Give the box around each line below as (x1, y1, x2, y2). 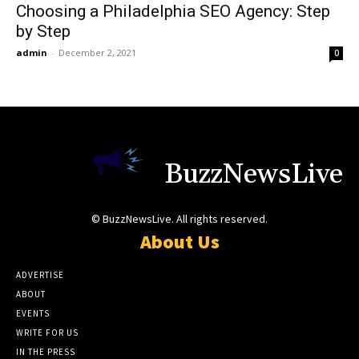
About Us (139, 229, 220, 255)
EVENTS (16, 308, 50, 320)
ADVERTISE (16, 269, 64, 281)
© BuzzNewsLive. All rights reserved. (91, 212, 268, 227)
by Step (16, 21, 71, 41)
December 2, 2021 (58, 46, 136, 58)
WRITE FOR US (16, 327, 79, 339)
